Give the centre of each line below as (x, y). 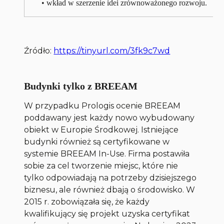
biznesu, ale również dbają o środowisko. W (110, 190)
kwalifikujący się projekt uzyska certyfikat (107, 214)
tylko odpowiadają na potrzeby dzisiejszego (110, 178)
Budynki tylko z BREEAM (81, 86)
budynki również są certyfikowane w (97, 142)
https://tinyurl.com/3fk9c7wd (112, 51)
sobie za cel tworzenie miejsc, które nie (101, 166)
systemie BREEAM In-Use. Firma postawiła (107, 154)
